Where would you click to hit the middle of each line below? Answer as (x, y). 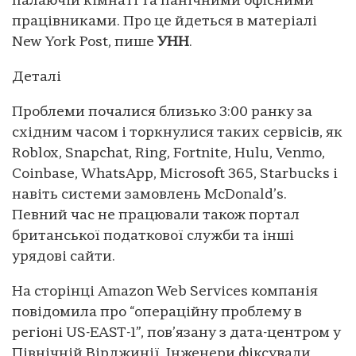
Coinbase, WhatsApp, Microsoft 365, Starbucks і (175, 174)
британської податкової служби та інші (153, 236)
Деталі (37, 77)
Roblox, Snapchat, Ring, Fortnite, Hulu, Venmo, (168, 153)
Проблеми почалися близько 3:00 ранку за (162, 112)
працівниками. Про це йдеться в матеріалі (164, 21)
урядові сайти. (64, 257)
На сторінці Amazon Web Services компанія (165, 292)
